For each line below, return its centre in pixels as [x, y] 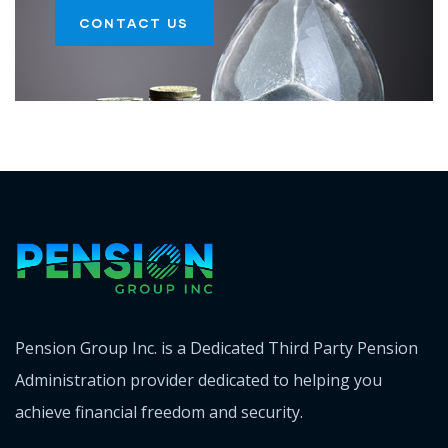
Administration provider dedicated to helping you [198, 379]
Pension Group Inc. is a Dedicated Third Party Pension [216, 347]
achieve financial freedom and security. [159, 411]
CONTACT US [134, 22]
